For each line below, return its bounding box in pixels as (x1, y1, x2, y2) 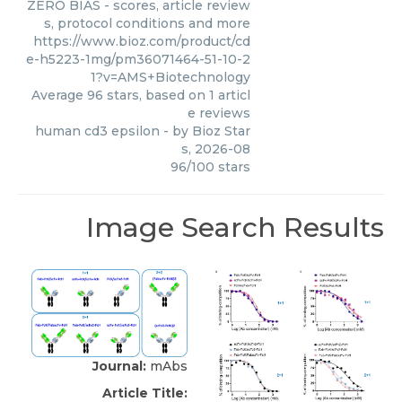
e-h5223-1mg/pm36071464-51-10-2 (26, 50, 250, 67)
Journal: (92, 358, 146, 375)
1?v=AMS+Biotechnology (91, 68, 250, 85)
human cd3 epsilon (35, 122, 160, 139)
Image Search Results (86, 210, 384, 244)
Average (31, 86, 87, 103)
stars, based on (103, 86, 209, 103)
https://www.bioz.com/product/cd (33, 32, 250, 49)
